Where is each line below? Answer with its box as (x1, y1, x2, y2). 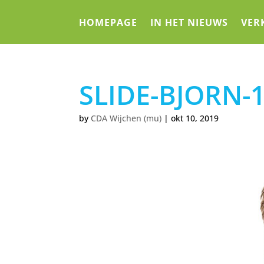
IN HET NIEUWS (150, 15, 229, 29)
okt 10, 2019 (171, 113, 219, 124)
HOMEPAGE (79, 15, 138, 29)
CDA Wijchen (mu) (91, 113, 162, 124)
